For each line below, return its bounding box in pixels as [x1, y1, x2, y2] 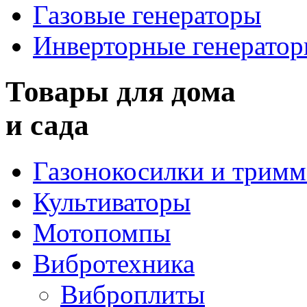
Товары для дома [5, 75, 236, 108]
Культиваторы [33, 186, 191, 217]
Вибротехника [33, 248, 195, 278]
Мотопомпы [33, 217, 171, 247]
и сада [5, 108, 89, 141]
